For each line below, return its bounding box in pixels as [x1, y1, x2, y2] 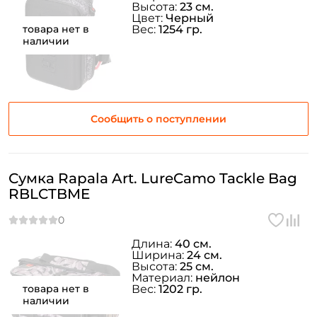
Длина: [132, 237, 175, 250]
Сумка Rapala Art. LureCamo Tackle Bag [8, 170, 297, 187]
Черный [166, 11, 214, 25]
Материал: [132, 271, 195, 284]
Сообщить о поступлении [91, 113, 226, 125]
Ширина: [132, 248, 187, 262]
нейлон [195, 271, 240, 284]
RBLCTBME [8, 185, 90, 202]
